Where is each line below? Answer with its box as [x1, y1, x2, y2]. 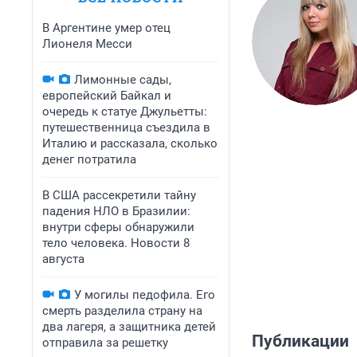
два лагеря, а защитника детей [42, 320, 216, 334]
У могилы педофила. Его [74, 288, 215, 302]
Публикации [252, 331, 349, 351]
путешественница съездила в [42, 120, 210, 135]
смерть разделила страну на [42, 304, 202, 318]
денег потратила [42, 152, 136, 167]
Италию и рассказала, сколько [42, 136, 218, 151]
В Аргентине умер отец [42, 21, 171, 35]
